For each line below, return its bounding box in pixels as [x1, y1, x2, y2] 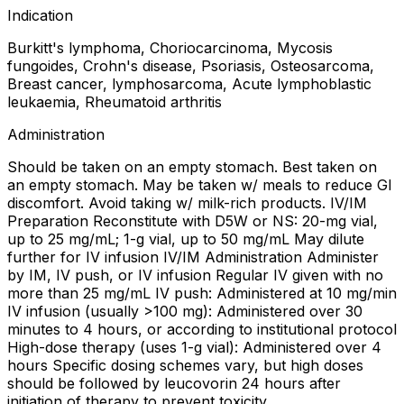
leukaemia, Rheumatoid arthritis [7, 92, 222, 111]
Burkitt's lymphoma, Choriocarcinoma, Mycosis [7, 38, 333, 57]
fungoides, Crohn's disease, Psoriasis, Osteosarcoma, [7, 56, 374, 75]
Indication [7, 5, 73, 24]
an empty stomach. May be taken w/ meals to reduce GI [7, 175, 392, 194]
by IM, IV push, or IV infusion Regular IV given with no [7, 265, 383, 284]
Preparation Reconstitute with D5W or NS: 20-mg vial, [7, 211, 378, 230]
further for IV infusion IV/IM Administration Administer [7, 247, 379, 266]
